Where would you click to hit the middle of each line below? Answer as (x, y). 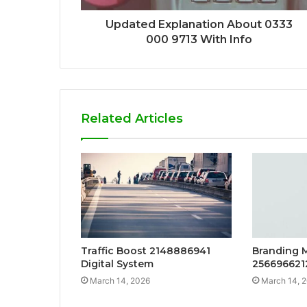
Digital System (117, 263)
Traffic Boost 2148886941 (146, 250)
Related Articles (132, 118)
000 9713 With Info (199, 39)
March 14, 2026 (120, 280)
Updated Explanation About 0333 (199, 24)
